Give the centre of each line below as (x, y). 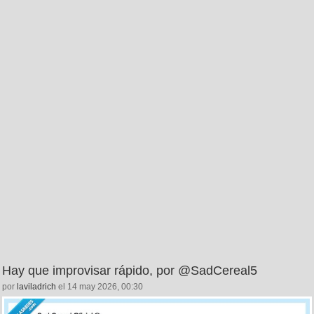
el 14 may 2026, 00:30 (100, 287)
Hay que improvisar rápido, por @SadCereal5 (130, 271)
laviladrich (36, 287)
